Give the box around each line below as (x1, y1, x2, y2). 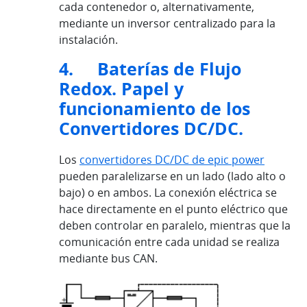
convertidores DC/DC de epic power (79, 151, 265, 167)
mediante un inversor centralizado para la (59, 15, 275, 31)
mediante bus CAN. (59, 250, 158, 266)
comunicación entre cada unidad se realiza (59, 234, 280, 249)
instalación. (59, 32, 118, 47)
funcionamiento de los (59, 97, 250, 120)
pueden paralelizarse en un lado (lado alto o (59, 168, 286, 184)
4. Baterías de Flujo (59, 57, 241, 80)
